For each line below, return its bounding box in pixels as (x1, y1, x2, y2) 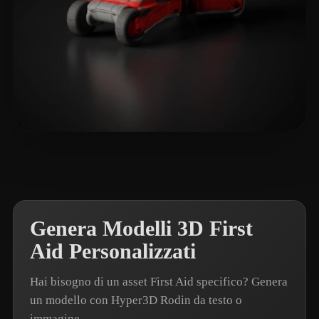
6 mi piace (111, 149, 157, 161)
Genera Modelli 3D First (30, 216, 253, 241)
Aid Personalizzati (30, 239, 196, 263)
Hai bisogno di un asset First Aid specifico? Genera (30, 275, 288, 288)
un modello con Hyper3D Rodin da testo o (30, 293, 242, 307)
